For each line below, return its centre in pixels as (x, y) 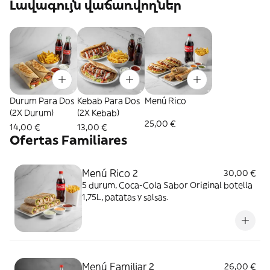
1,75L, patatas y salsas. (125, 197)
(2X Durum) (32, 113)
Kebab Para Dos (108, 101)
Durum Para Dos (42, 101)
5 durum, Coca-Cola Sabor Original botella (167, 185)
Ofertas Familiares (68, 140)
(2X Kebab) (98, 113)
